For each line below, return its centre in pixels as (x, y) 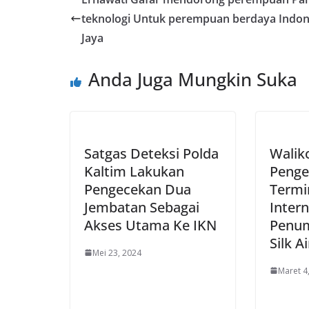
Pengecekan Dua (138, 189)
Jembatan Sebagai (142, 207)
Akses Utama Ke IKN (150, 225)
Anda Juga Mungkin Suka (193, 79)
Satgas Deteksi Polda (151, 153)
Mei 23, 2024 (117, 252)
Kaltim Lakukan (134, 171)
